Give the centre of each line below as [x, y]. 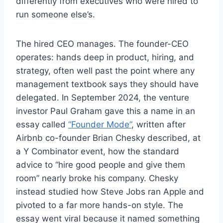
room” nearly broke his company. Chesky [97, 178]
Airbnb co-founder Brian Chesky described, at [108, 138]
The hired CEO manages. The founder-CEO [102, 44]
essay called [42, 125]
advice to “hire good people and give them [101, 165]
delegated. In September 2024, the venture [103, 98]
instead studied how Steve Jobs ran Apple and [110, 192]
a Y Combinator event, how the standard [98, 152]
